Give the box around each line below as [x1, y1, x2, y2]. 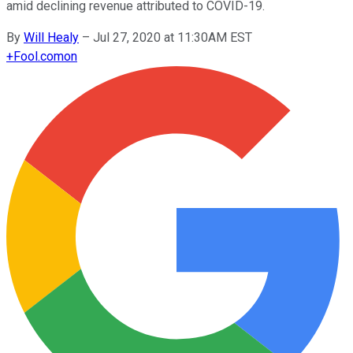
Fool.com [13, 48, 64, 64]
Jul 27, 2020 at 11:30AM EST [93, 29, 252, 45]
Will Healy [24, 29, 79, 45]
